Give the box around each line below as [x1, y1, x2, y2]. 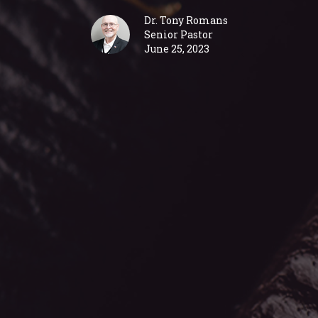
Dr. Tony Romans [143, 13, 228, 27]
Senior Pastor [143, 27, 213, 41]
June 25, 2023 [143, 41, 209, 55]
